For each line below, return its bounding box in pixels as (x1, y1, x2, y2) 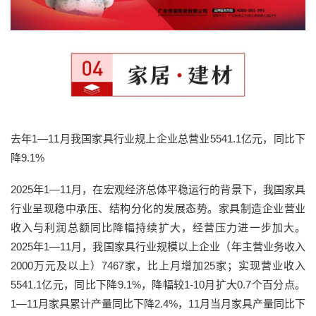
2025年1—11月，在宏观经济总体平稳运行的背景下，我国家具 (11, 183, 305, 196)
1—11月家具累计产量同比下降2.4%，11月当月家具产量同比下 (11, 298, 305, 310)
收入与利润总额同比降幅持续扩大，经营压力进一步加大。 (11, 221, 305, 234)
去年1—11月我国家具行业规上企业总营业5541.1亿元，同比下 (11, 133, 305, 145)
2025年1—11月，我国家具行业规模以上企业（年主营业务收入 (11, 241, 305, 253)
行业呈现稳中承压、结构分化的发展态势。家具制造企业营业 (11, 202, 305, 215)
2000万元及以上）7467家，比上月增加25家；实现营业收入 (11, 260, 305, 272)
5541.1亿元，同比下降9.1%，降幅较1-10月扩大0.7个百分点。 (11, 279, 305, 291)
